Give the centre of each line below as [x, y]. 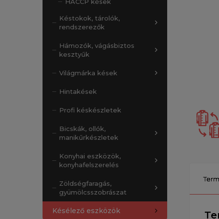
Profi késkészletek [90, 110]
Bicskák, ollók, [82, 129]
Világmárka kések [88, 73]
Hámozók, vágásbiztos [97, 45]
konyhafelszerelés [89, 165]
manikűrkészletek [89, 137]
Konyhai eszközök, [90, 156]
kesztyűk [74, 54]
